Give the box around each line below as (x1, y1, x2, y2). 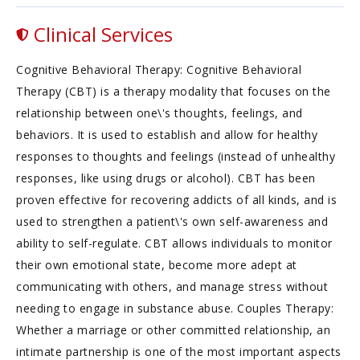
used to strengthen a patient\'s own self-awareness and (16, 214, 328, 229)
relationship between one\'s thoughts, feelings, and (16, 105, 303, 121)
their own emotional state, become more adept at (16, 257, 297, 272)
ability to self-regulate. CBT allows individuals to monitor (16, 235, 333, 251)
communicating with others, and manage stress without (16, 279, 328, 294)
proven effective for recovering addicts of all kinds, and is (16, 192, 337, 207)
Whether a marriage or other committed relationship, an (16, 322, 330, 337)
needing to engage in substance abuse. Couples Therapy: (16, 301, 333, 316)
